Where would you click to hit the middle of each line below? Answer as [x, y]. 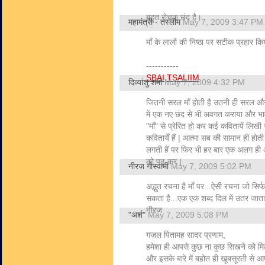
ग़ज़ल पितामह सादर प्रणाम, [186, 235]
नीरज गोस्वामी [148, 167]
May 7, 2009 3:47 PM [223, 22]
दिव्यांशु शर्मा [145, 83]
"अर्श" [137, 215]
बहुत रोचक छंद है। [174, 17]
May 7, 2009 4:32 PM [205, 83]
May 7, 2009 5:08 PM [188, 215]
